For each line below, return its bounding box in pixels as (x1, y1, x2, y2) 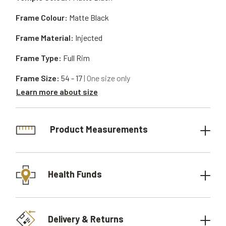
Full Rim (63, 53, 90, 63)
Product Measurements (48, 123, 148, 135)
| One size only (84, 73, 130, 83)
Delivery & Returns (48, 213, 124, 224)
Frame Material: (16, 33, 74, 42)
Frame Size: (16, 73, 60, 83)
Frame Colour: (16, 13, 68, 22)
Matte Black (69, 13, 109, 22)
